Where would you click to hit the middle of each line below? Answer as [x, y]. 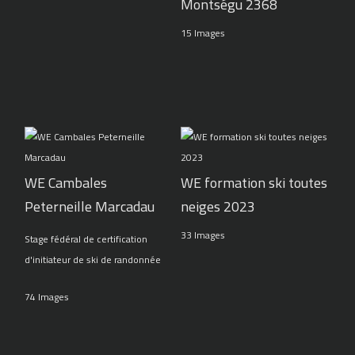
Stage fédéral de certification [86, 239]
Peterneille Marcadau [90, 207]
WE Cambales [66, 183]
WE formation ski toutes [254, 183]
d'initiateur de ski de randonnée [93, 260]
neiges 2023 [218, 207]
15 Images [202, 33]
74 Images [47, 297]
